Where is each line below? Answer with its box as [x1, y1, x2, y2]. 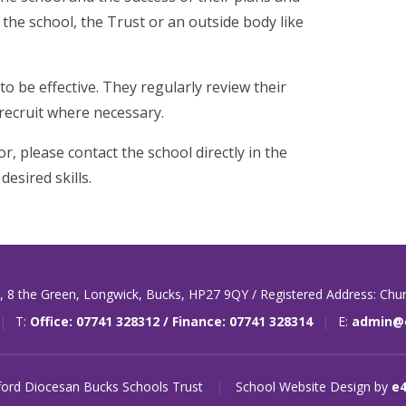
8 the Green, [6, 285, 83, 303]
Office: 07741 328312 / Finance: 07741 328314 [29, 312, 313, 330]
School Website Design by [232, 377, 391, 395]
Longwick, [82, 285, 146, 303]
